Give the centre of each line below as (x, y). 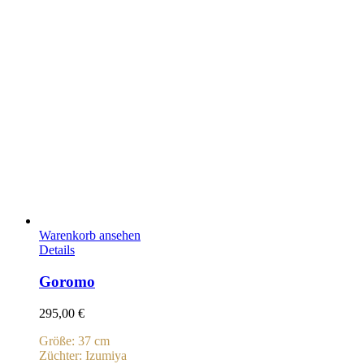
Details (57, 250)
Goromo (67, 281)
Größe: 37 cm (74, 340)
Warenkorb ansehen (90, 236)
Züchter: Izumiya (83, 355)
